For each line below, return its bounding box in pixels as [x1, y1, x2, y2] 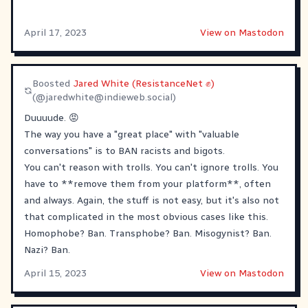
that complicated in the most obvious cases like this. [24, 210, 268, 223]
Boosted [32, 77, 74, 89]
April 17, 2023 [24, 26, 87, 38]
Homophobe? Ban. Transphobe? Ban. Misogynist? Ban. [24, 227, 272, 239]
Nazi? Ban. [24, 243, 70, 256]
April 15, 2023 [24, 267, 87, 279]
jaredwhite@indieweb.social [45, 91, 173, 103]
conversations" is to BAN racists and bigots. [24, 144, 225, 157]
